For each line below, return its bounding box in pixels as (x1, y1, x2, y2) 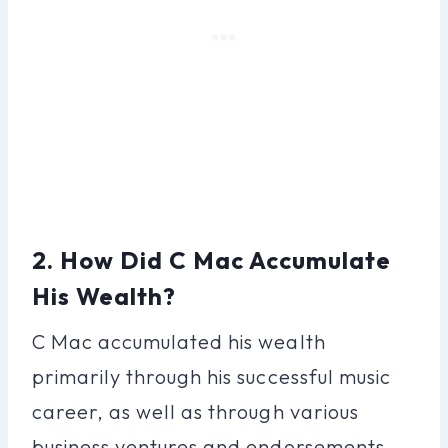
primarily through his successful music (32, 363, 391, 389)
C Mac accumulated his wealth (32, 328, 326, 354)
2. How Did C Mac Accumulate (32, 244, 392, 275)
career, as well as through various (32, 398, 359, 424)
